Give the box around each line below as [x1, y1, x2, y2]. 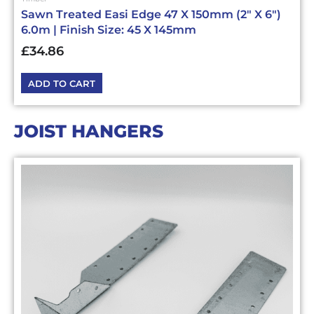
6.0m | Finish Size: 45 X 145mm [21, 23, 196, 37]
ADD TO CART [27, 77, 95, 89]
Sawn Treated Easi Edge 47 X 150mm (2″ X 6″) [21, 8, 281, 22]
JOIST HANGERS [14, 120, 163, 142]
